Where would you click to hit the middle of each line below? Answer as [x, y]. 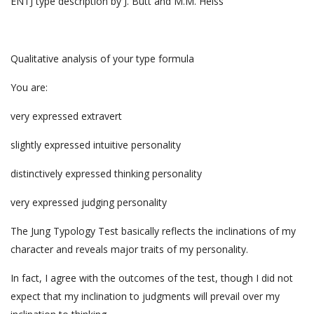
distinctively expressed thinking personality [106, 174]
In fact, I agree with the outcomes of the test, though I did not [152, 278]
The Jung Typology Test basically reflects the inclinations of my [153, 231]
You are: [29, 88]
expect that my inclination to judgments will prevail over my [145, 296]
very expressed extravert [66, 116]
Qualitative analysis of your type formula [102, 59]
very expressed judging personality [89, 203]
